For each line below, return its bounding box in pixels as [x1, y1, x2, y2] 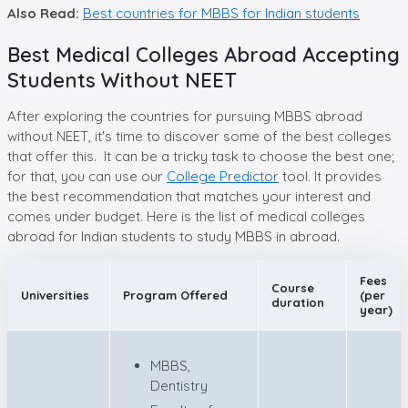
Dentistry [150, 376, 208, 394]
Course [271, 280, 314, 295]
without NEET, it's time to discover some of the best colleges [7, 127, 392, 145]
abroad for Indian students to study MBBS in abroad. [7, 227, 340, 245]
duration [271, 294, 324, 310]
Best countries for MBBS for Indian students [83, 4, 360, 22]
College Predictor [167, 167, 279, 185]
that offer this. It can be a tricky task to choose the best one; [7, 147, 394, 165]
